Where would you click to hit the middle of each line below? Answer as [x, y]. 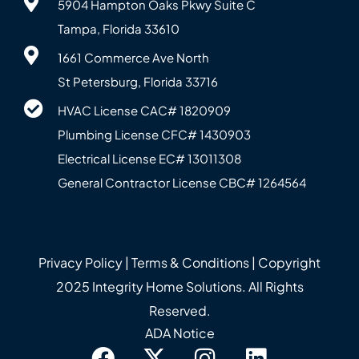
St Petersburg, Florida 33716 [138, 81]
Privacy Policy [81, 262]
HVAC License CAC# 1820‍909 [144, 110]
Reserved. [179, 310]
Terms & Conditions [190, 262]
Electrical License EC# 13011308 [149, 158]
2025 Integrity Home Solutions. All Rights [179, 286]
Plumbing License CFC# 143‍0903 [154, 134]
